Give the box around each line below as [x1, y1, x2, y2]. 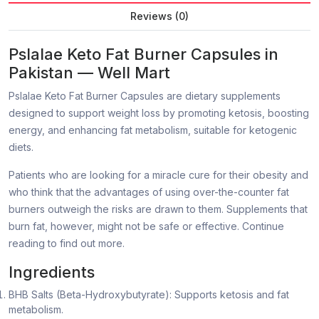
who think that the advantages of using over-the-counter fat [9, 186, 289, 199]
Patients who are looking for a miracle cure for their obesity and [9, 169, 308, 182]
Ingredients [9, 263, 95, 282]
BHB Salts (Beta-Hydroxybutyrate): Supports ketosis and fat [9, 288, 289, 301]
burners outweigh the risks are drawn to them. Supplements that [9, 203, 308, 216]
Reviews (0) [130, 10, 189, 23]
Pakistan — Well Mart [9, 63, 170, 83]
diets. [9, 141, 33, 154]
